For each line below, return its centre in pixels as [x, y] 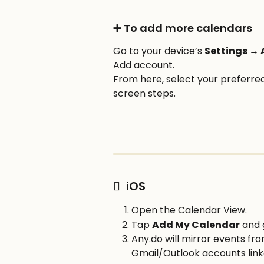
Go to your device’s [159, 51]
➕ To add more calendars [183, 28]
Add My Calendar [196, 225]
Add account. [145, 65]
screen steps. [144, 94]
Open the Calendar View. [189, 210]
